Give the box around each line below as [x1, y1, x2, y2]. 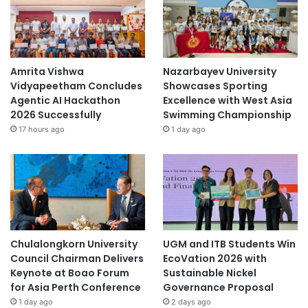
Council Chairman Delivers [10, 252, 144, 266]
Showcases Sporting [162, 79, 267, 93]
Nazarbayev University [162, 65, 276, 79]
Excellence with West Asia [162, 93, 292, 108]
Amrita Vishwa [10, 65, 84, 79]
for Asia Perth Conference [10, 280, 141, 295]
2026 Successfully [10, 108, 101, 122]
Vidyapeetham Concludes [10, 79, 142, 93]
